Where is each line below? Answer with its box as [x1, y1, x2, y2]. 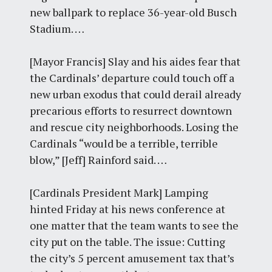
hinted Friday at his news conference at [30, 201, 226, 216]
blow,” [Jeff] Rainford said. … [30, 152, 168, 167]
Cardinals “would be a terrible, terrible [30, 135, 219, 151]
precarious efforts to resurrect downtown [30, 103, 233, 118]
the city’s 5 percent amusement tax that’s [30, 250, 235, 265]
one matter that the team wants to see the [30, 217, 239, 233]
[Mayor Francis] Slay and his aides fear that [30, 53, 241, 69]
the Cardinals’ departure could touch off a [30, 70, 235, 85]
